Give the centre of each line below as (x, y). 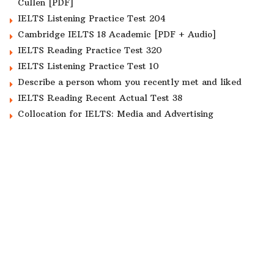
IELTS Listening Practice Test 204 (92, 19)
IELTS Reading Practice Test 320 (90, 50)
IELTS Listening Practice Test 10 (88, 66)
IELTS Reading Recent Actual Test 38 (100, 98)
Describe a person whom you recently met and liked (130, 82)
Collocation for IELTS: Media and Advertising (116, 114)
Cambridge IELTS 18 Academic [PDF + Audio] (117, 35)
